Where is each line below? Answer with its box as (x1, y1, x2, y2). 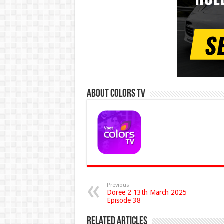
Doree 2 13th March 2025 (106, 188, 187, 197)
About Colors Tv (86, 88, 145, 100)
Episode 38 (106, 196, 141, 205)
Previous (106, 182, 129, 189)
